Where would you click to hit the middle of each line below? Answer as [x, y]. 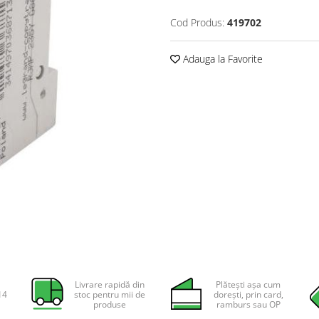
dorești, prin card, [248, 294]
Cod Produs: [197, 23]
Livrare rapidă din [109, 284]
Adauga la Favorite [221, 59]
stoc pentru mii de [109, 294]
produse [109, 304]
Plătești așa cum [249, 284]
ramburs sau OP [248, 304]
